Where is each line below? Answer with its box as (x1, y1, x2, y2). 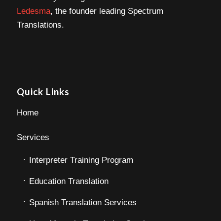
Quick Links (16, 86, 70, 97)
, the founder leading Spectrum (50, 6, 163, 16)
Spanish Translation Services (29, 197, 137, 207)
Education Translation (29, 176, 109, 186)
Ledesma (16, 6, 50, 16)
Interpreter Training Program (29, 155, 133, 165)
